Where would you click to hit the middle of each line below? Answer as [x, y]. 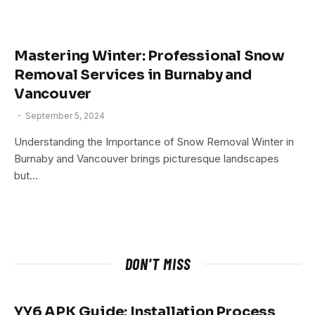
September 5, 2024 [65, 115]
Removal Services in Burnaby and [133, 75]
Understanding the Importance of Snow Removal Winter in [154, 141]
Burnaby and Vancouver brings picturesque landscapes [147, 158]
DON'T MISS [157, 263]
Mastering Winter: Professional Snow [149, 56]
